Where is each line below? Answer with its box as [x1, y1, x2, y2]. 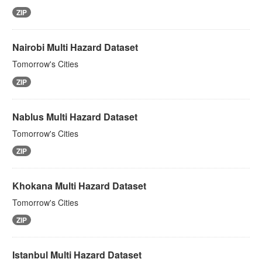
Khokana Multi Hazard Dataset [12, 178, 146, 192]
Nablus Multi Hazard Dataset [12, 109, 137, 123]
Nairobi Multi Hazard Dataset [12, 40, 138, 54]
